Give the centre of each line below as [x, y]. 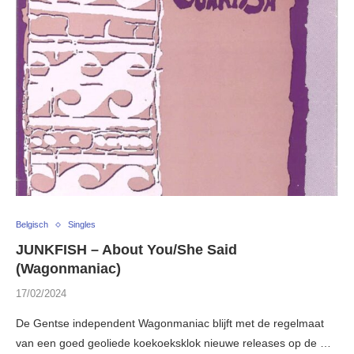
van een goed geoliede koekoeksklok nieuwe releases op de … [173, 343]
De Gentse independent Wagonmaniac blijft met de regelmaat [170, 324]
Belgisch [32, 225]
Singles [82, 225]
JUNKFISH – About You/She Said [126, 250]
